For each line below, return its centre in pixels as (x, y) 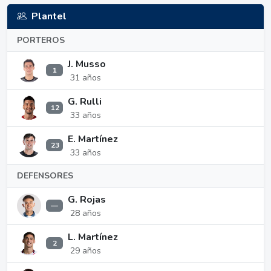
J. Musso (87, 64)
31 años (86, 77)
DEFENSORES (45, 175)
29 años (86, 250)
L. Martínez (93, 237)
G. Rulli (85, 101)
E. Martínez (93, 139)
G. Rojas (87, 199)
